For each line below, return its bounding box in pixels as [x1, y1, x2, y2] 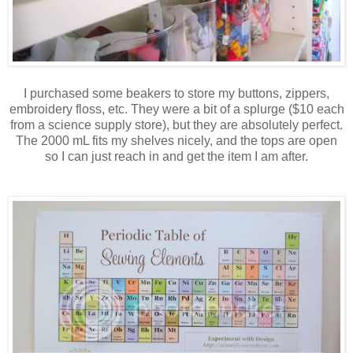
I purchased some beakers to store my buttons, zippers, [24, 86, 329, 100]
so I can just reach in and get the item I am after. [45, 149, 308, 163]
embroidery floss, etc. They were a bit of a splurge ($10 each [9, 102, 344, 116]
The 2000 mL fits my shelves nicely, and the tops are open [16, 133, 337, 147]
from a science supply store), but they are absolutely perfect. [10, 117, 343, 132]
